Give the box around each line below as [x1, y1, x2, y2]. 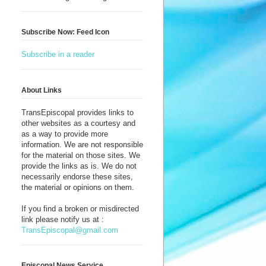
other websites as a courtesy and [21, 118, 135, 128]
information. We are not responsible [21, 140, 143, 149]
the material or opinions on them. [21, 182, 134, 192]
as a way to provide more [21, 129, 108, 138]
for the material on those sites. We [21, 150, 140, 160]
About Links [21, 85, 62, 94]
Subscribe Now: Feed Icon [21, 28, 109, 37]
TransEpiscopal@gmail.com [21, 225, 118, 235]
